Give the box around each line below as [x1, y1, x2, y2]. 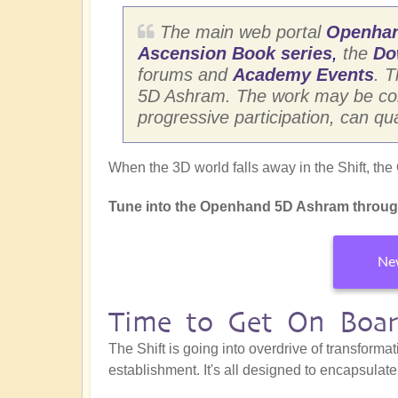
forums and [138, 65, 233, 85]
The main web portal [160, 22, 326, 43]
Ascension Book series [138, 44, 332, 64]
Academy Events [233, 65, 374, 85]
